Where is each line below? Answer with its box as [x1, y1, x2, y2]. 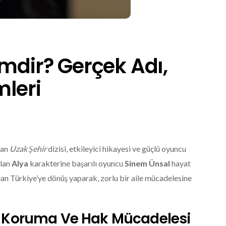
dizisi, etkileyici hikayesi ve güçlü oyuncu [46, 143, 186, 153]
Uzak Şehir [10, 143, 46, 153]
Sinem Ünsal [125, 158, 170, 168]
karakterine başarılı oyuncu [28, 158, 125, 168]
